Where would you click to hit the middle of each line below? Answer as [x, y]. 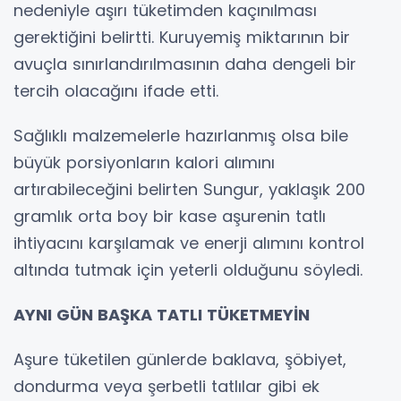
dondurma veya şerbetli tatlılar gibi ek [166, 386]
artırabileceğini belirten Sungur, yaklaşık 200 [189, 189]
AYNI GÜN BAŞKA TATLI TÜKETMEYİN [162, 314]
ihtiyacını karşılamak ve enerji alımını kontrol [189, 243]
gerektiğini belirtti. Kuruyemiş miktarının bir [182, 37]
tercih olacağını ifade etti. [116, 90]
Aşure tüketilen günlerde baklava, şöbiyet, [180, 359]
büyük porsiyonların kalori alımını [144, 162]
